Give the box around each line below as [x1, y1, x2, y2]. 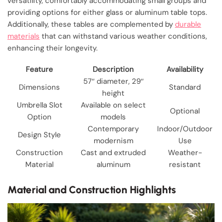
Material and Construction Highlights [7, 183, 176, 196]
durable [175, 19, 201, 30]
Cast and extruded [81, 147, 146, 158]
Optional [170, 106, 200, 116]
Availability [166, 64, 203, 74]
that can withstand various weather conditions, [40, 31, 207, 42]
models [101, 111, 126, 122]
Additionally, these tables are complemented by [7, 19, 175, 30]
